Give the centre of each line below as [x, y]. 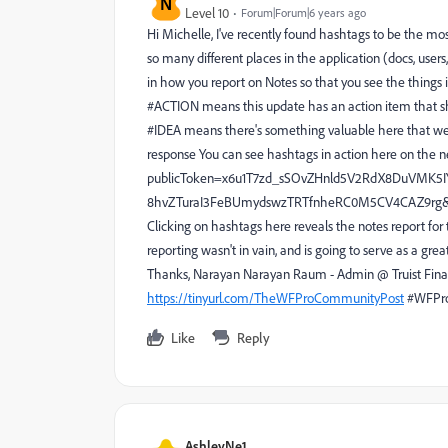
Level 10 [207, 13]
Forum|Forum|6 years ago [303, 12]
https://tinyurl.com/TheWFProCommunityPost [275, 298]
